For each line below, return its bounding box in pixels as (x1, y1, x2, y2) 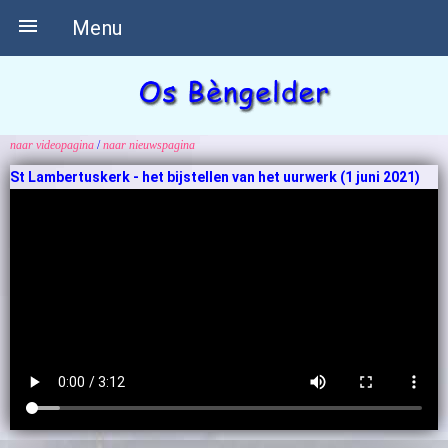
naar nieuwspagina (103, 138, 195, 152)
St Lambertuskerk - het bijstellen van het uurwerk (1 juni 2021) (10, 169, 420, 185)
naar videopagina (10, 138, 94, 152)
